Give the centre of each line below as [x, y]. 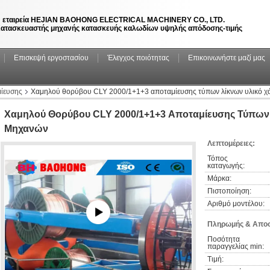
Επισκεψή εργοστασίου [51, 58]
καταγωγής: [226, 166]
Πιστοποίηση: [229, 191]
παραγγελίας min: [236, 246]
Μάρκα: [219, 178]
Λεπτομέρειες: [231, 143]
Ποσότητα [224, 239]
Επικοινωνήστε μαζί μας [227, 58]
